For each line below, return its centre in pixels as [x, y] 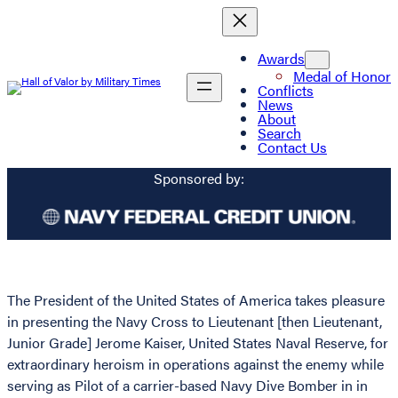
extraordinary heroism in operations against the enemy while [195, 364]
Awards [281, 58]
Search [279, 132]
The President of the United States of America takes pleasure [196, 300]
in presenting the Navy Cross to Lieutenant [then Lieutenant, [195, 322]
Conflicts [286, 90]
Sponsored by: [199, 179]
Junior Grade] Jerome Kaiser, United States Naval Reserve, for [198, 343]
